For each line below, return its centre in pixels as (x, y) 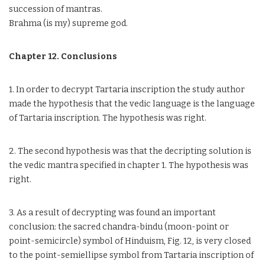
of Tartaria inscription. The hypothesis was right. (108, 118)
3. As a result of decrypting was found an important (112, 213)
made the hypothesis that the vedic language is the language (132, 104)
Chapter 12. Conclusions (63, 56)
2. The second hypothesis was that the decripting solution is (130, 151)
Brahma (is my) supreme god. (68, 23)
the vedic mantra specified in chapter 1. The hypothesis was (129, 165)
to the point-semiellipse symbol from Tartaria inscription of (131, 255)
